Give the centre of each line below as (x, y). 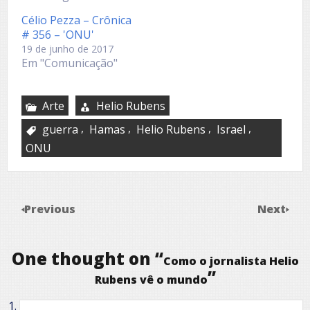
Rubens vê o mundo (151, 279)
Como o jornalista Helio (231, 261)
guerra (60, 129)
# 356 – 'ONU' (58, 34)
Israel (231, 129)
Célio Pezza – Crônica (76, 20)
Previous (50, 209)
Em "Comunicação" (70, 63)
